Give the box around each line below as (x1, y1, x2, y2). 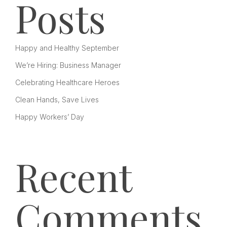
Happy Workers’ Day (15, 112, 84, 121)
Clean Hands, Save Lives (15, 95, 99, 104)
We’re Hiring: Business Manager (15, 61, 121, 69)
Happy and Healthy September (15, 44, 119, 52)
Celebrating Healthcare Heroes (15, 78, 120, 87)
